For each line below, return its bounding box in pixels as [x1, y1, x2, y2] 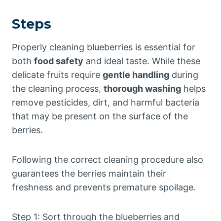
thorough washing [104, 83, 181, 94]
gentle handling [103, 70, 169, 80]
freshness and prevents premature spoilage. [12, 182, 196, 192]
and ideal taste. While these [83, 56, 200, 66]
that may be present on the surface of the [12, 111, 188, 121]
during [169, 70, 198, 80]
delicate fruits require [12, 70, 103, 80]
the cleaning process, [12, 83, 104, 94]
